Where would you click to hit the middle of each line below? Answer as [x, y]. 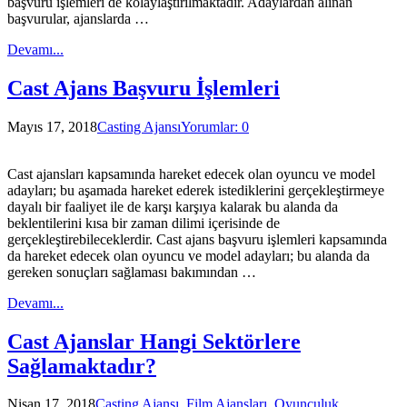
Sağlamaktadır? [82, 366]
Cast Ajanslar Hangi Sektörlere [154, 341]
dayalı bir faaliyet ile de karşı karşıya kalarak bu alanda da [173, 206]
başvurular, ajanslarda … [78, 18]
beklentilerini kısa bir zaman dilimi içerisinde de [144, 223]
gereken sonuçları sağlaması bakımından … [132, 272]
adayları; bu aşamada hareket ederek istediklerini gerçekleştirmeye [196, 190]
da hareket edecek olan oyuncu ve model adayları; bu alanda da [189, 255]
